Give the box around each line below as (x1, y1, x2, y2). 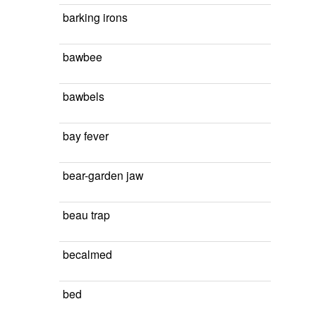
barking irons (63, 9, 128, 25)
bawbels (63, 88, 104, 104)
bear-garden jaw (63, 167, 143, 183)
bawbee (63, 49, 102, 64)
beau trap (63, 207, 110, 222)
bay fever (63, 128, 109, 143)
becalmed (63, 246, 112, 262)
